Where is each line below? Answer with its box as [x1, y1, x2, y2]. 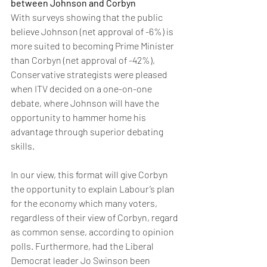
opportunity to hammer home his [11, 111, 148, 123]
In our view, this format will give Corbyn [11, 169, 170, 181]
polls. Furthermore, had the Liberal [11, 240, 156, 252]
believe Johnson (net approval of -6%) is [11, 26, 175, 38]
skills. [11, 140, 36, 152]
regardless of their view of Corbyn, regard [11, 212, 180, 223]
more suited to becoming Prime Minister [11, 40, 176, 52]
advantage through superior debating [11, 126, 165, 138]
